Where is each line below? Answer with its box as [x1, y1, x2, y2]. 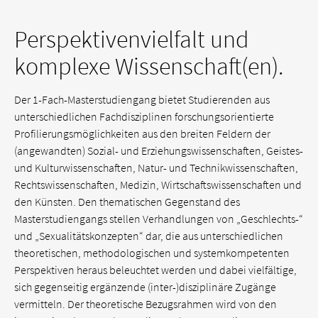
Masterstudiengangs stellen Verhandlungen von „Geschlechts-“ [14, 212, 303, 226]
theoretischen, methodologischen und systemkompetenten [14, 246, 290, 260]
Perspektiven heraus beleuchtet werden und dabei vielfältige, [14, 263, 297, 277]
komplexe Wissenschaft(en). [14, 51, 283, 81]
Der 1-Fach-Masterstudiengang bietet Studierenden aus [14, 92, 270, 106]
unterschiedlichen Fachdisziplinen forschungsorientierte [14, 109, 274, 124]
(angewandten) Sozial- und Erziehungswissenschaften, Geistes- [14, 143, 303, 158]
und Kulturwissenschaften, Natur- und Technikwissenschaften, [14, 160, 298, 175]
